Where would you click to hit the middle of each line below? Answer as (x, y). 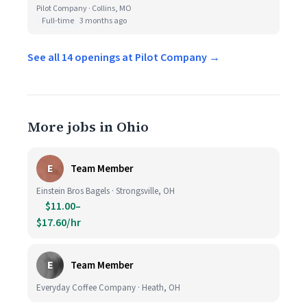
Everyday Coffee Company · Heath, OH (108, 288)
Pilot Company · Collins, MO (84, 9)
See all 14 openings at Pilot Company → (124, 58)
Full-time (58, 21)
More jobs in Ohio (88, 127)
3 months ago (103, 21)
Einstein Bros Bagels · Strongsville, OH (106, 191)
